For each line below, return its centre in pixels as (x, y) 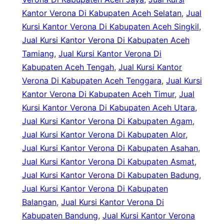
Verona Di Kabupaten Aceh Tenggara (92, 81)
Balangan (39, 202)
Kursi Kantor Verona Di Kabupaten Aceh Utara (108, 108)
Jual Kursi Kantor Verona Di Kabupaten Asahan (110, 148)
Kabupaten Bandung (60, 216)
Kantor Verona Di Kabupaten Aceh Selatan (102, 13)
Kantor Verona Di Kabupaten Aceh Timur (98, 94)
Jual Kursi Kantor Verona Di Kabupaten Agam (107, 121)
